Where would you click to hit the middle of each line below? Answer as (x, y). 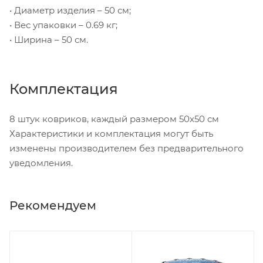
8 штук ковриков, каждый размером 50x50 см (114, 119)
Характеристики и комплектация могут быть (111, 133)
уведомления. (41, 163)
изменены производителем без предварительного (127, 148)
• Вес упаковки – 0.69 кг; (63, 25)
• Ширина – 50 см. (49, 39)
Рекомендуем (53, 205)
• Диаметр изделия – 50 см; (70, 10)
